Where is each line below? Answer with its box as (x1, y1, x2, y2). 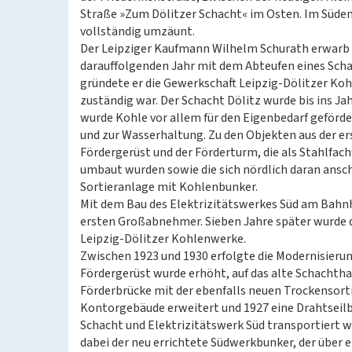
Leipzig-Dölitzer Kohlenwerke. (80, 230, 246, 247)
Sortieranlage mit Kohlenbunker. (80, 178, 258, 196)
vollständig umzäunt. (80, 23, 195, 40)
